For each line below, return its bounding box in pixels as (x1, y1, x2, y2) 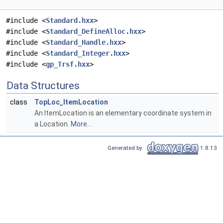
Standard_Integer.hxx (46, 49, 125, 58)
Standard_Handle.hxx (46, 38, 121, 47)
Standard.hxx (46, 16, 94, 25)
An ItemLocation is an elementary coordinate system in (34, 109, 212, 117)
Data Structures (6, 80, 80, 92)
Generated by (108, 144, 145, 151)
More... (71, 120, 92, 128)
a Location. (34, 120, 71, 128)
